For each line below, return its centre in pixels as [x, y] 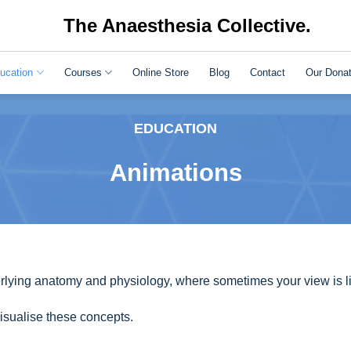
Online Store [160, 72]
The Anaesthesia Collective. [187, 25]
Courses [83, 72]
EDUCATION [175, 128]
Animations [175, 173]
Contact [267, 72]
